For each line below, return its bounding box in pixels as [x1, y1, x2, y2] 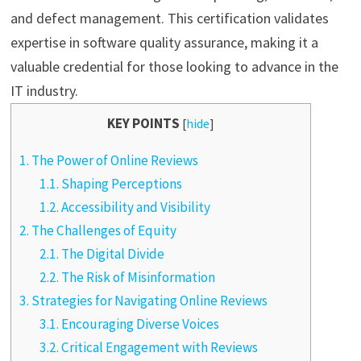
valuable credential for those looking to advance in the [10, 57, 338, 76]
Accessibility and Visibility [59, 198, 211, 217]
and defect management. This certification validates [10, 9, 329, 27]
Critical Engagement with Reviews [59, 338, 259, 357]
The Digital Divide [59, 245, 165, 263]
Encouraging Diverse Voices [59, 315, 220, 334]
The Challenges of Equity [28, 222, 176, 240]
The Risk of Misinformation [59, 268, 216, 287]
